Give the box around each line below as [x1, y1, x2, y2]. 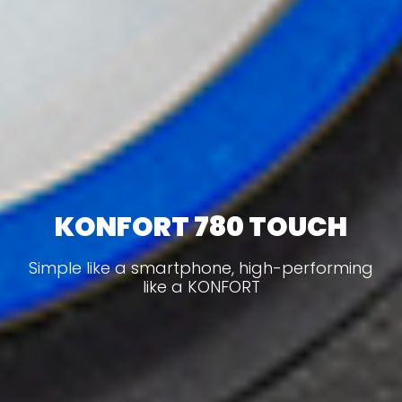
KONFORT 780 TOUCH [55, 207, 347, 246]
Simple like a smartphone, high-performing [29, 256, 373, 279]
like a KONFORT [142, 275, 260, 298]
